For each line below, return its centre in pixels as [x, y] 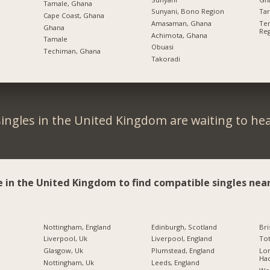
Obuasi [162, 47]
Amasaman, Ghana [181, 23]
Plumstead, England [183, 251]
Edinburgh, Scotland [184, 227]
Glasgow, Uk [63, 251]
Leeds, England [175, 262]
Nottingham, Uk [68, 262]
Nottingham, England [77, 227]
